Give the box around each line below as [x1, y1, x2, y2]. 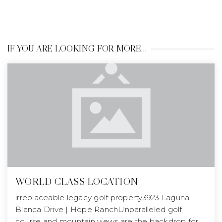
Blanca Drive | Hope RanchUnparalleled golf [15, 205, 182, 215]
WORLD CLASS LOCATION [15, 175, 138, 188]
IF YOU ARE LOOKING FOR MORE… [7, 43, 147, 55]
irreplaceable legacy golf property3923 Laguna [15, 193, 190, 203]
